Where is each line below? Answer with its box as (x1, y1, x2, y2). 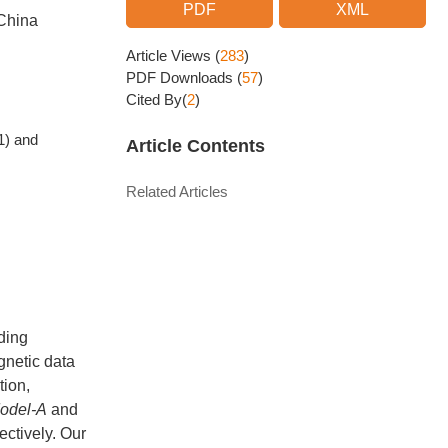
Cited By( (126, 91, 187, 108)
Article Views (126, 47, 215, 64)
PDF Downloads (126, 69, 237, 86)
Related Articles (126, 183, 228, 200)
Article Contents (126, 136, 265, 156)
